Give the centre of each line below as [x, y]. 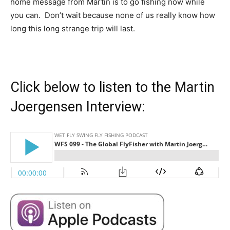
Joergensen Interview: [78, 107]
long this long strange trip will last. [73, 28]
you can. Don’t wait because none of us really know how [113, 15]
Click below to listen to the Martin [112, 87]
